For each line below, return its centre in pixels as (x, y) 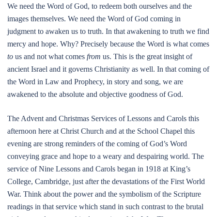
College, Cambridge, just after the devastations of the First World (106, 181)
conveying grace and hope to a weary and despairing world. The (106, 156)
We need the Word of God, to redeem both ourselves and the (100, 6)
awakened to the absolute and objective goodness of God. (95, 94)
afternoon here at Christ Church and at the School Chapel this (101, 131)
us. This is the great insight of (147, 56)
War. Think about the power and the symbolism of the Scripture (104, 194)
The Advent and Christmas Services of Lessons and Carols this (103, 118)
